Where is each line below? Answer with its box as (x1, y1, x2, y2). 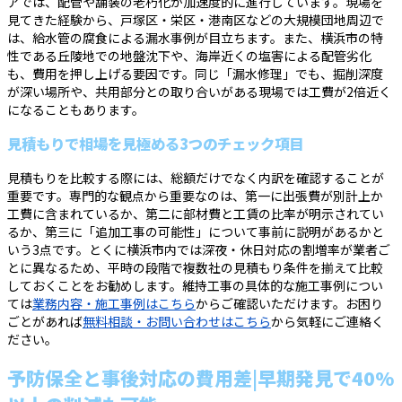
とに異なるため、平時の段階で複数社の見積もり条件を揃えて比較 (7, 258, 383, 277)
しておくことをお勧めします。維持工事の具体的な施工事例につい (7, 276, 383, 295)
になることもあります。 (7, 100, 144, 118)
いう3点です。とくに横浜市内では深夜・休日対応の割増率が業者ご (7, 240, 390, 259)
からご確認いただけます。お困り (196, 294, 383, 313)
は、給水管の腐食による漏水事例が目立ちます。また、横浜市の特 (7, 28, 383, 47)
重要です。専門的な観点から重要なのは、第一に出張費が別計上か (7, 187, 383, 205)
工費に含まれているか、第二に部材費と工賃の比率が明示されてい (7, 205, 384, 223)
